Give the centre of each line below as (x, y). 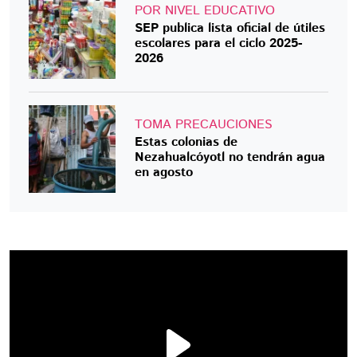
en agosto (164, 172)
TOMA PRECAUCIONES (204, 124)
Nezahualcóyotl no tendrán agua (230, 157)
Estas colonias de (186, 142)
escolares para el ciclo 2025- (219, 44)
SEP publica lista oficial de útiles (230, 29)
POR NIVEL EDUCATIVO (205, 11)
